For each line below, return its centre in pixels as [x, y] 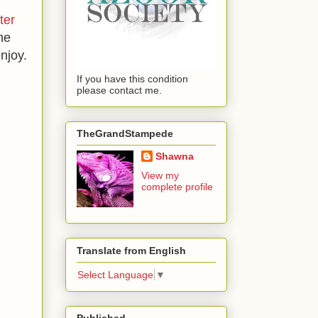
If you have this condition [132, 78]
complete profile [177, 187]
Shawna [174, 157]
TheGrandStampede [125, 134]
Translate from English [131, 250]
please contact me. [119, 90]
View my [160, 176]
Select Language [115, 275]
